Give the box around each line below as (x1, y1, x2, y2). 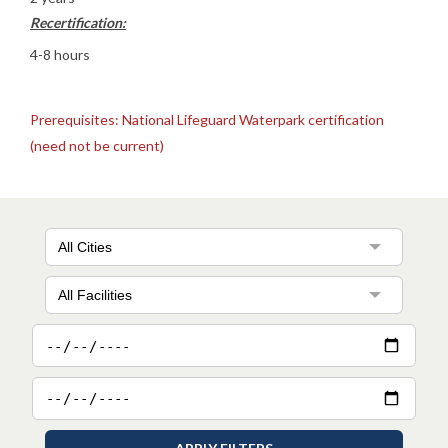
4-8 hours (30, 46, 90, 64)
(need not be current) (30, 137, 164, 155)
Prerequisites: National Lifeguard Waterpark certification (30, 111, 384, 129)
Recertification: (30, 14, 126, 32)
